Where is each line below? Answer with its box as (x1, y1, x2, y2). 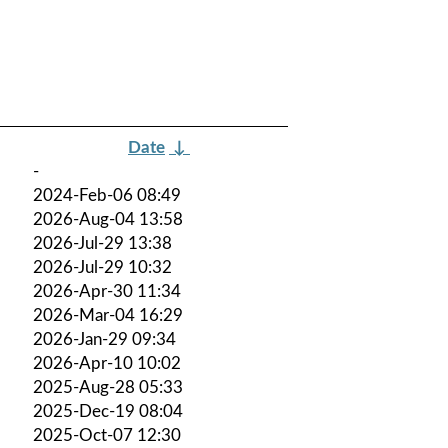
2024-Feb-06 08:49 (33, 186, 181, 204)
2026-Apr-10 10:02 (33, 354, 181, 372)
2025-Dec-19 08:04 (33, 402, 183, 420)
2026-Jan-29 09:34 (33, 330, 176, 348)
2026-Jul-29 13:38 (33, 234, 172, 252)
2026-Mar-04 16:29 (33, 306, 183, 324)
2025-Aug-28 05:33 (33, 378, 183, 396)
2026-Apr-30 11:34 (33, 282, 181, 300)
